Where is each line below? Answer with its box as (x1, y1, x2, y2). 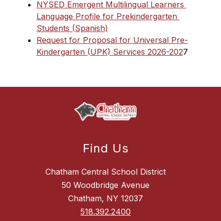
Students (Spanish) (36, 23, 108, 33)
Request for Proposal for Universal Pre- (36, 35, 188, 45)
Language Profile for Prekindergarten (36, 11, 177, 21)
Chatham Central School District (45, 167, 166, 177)
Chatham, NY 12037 (68, 193, 143, 204)
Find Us (82, 141, 129, 156)
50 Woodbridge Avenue (62, 180, 149, 190)
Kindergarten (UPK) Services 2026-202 (36, 47, 183, 57)
